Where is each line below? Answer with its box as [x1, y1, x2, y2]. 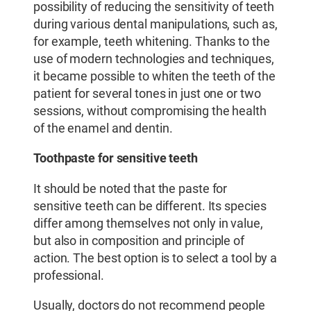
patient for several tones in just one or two [33, 85, 261, 101]
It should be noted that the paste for [33, 180, 228, 196]
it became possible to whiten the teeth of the [33, 68, 276, 84]
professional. [33, 267, 104, 283]
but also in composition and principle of [33, 233, 244, 249]
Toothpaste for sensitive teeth [33, 151, 198, 167]
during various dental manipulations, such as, [33, 16, 278, 32]
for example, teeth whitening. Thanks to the [33, 33, 270, 49]
